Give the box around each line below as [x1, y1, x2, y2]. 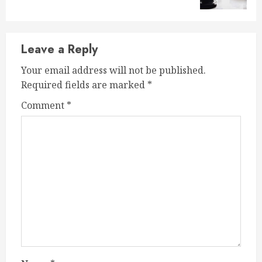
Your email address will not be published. [21, 64, 206, 77]
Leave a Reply [21, 41, 98, 58]
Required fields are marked [21, 78, 147, 92]
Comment [21, 99, 67, 112]
